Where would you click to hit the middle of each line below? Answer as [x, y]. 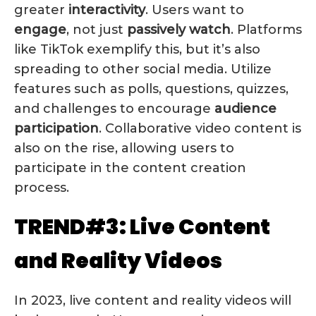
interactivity [107, 10]
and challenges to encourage [114, 108]
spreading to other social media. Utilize [143, 69]
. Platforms [266, 29]
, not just [97, 29]
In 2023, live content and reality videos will [153, 300]
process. [42, 187]
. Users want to [195, 10]
